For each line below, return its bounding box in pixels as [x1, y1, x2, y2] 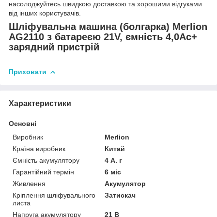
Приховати [9, 67, 46, 76]
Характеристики [9, 99, 71, 108]
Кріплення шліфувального [13, 191, 95, 199]
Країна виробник [13, 144, 65, 153]
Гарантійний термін [13, 168, 74, 176]
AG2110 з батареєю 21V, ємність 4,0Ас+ [9, 31, 197, 42]
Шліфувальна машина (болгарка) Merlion [9, 21, 207, 32]
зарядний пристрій [9, 41, 99, 52]
